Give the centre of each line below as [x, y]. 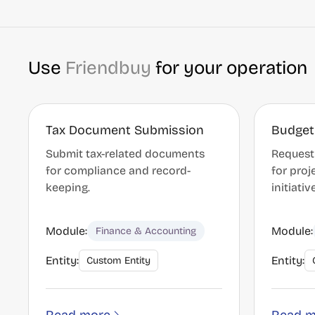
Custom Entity [118, 261]
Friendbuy [108, 68]
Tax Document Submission [125, 130]
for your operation [229, 68]
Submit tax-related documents [125, 154]
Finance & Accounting [146, 231]
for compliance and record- [118, 171]
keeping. [68, 187]
